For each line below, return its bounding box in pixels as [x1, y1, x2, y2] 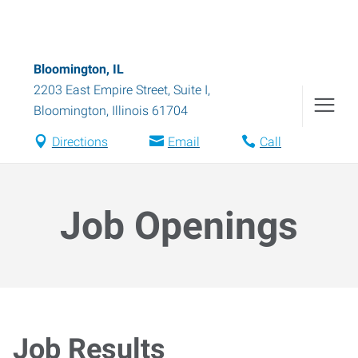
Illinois [112, 103, 149, 118]
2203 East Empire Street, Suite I [34, 82, 208, 97]
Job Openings [60, 203, 298, 249]
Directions [51, 134, 108, 149]
